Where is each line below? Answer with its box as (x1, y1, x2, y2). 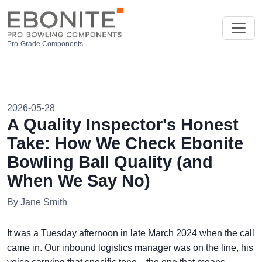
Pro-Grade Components (7, 40, 83, 48)
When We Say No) (7, 171, 150, 191)
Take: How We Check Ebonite (7, 134, 243, 153)
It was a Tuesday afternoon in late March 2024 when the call (7, 228, 254, 239)
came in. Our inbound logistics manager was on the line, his (7, 243, 253, 253)
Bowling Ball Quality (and (7, 153, 213, 172)
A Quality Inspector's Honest (7, 115, 239, 135)
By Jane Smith (7, 197, 67, 208)
